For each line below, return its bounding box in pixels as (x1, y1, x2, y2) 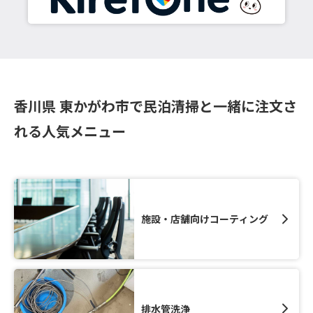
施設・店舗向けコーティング (141, 212, 269, 226)
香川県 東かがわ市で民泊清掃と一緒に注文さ (14, 96, 297, 117)
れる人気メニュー (14, 121, 126, 142)
